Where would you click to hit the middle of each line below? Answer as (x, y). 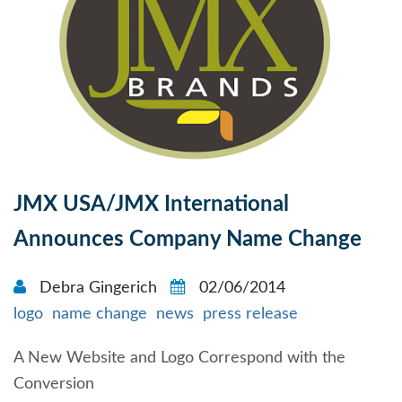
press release (250, 315)
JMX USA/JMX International (151, 205)
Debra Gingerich (98, 288)
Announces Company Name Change (188, 240)
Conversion (54, 385)
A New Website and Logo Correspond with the (179, 358)
